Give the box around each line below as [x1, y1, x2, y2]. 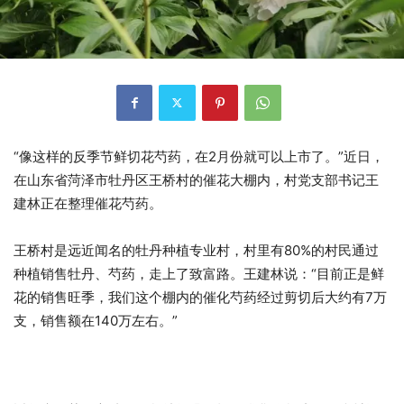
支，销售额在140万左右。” [14, 311, 178, 329]
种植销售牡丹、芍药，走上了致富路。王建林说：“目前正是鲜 [14, 264, 384, 282]
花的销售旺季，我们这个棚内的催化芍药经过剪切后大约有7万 [14, 288, 387, 306]
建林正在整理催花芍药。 [14, 194, 162, 212]
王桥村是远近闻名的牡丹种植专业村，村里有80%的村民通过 [14, 241, 379, 259]
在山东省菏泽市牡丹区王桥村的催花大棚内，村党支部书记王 [14, 170, 379, 188]
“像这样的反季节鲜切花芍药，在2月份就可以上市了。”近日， [14, 147, 384, 165]
